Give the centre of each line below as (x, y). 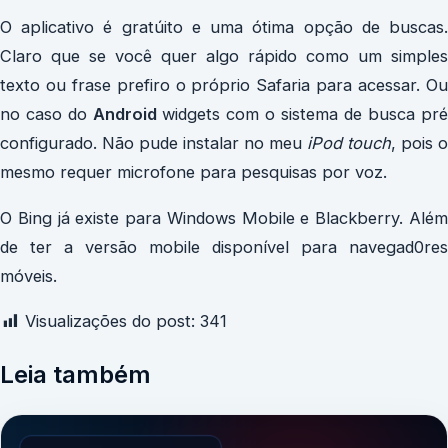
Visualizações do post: (110, 321)
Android (127, 114)
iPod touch (346, 143)
